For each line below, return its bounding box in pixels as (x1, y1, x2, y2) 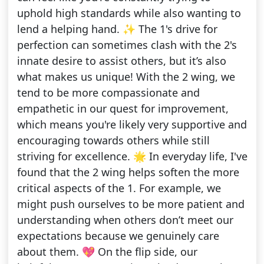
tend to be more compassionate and (16, 85, 200, 100)
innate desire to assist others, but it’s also (16, 54, 226, 68)
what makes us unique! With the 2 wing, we (16, 70, 235, 84)
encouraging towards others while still (16, 133, 210, 148)
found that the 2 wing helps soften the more (16, 165, 239, 180)
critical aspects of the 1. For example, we (16, 181, 221, 196)
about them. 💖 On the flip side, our (16, 245, 197, 259)
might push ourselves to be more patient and (16, 197, 245, 212)
